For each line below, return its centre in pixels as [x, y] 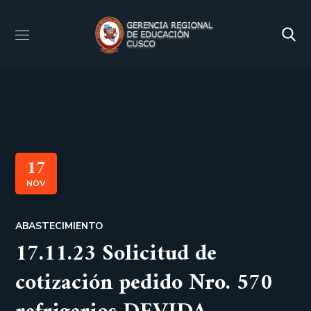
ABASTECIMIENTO [60, 226]
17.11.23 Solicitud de [116, 254]
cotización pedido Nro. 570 [144, 283]
